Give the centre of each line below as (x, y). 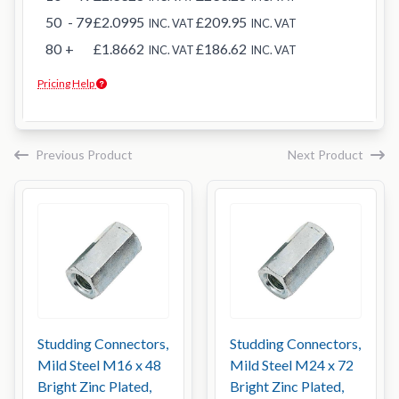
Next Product (326, 155)
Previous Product (84, 155)
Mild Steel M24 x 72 (292, 365)
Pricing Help (67, 83)
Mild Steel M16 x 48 (99, 365)
